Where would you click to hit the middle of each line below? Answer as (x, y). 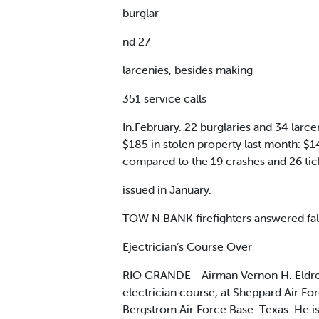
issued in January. (167, 189)
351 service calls (164, 98)
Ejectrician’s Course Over (187, 246)
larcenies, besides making (188, 69)
